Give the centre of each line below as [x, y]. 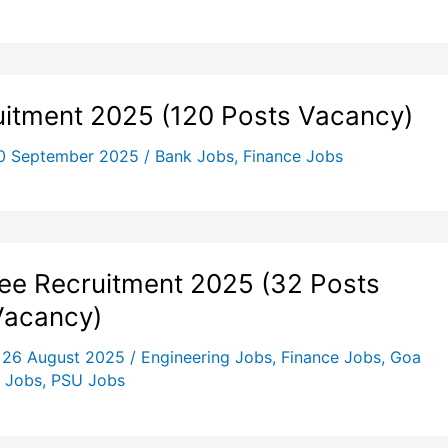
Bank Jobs [194, 156]
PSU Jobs [88, 380]
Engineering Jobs [206, 357]
